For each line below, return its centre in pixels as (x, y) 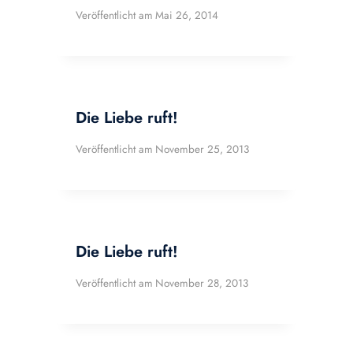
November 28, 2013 (202, 282)
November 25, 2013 (203, 149)
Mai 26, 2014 (187, 15)
